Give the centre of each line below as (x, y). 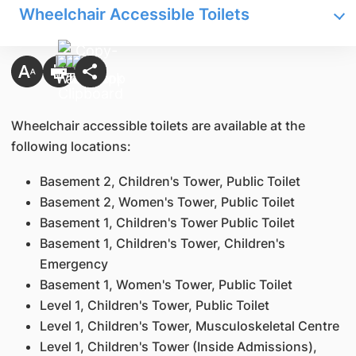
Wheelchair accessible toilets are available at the (158, 126)
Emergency (74, 264)
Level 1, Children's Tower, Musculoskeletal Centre (189, 326)
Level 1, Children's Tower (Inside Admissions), (178, 346)
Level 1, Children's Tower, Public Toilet (154, 305)
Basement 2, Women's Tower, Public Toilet (167, 202)
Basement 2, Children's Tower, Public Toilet (170, 181)
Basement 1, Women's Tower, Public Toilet (166, 284)
